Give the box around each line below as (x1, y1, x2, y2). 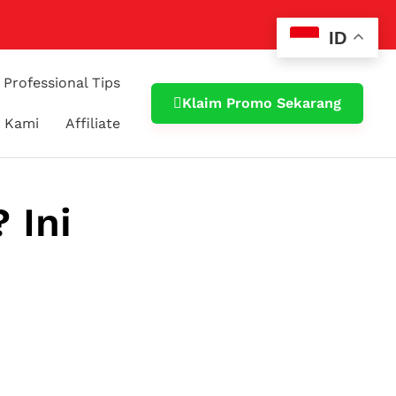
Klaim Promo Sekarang (182, 95, 342, 111)
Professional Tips (4, 74, 121, 91)
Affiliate (65, 115, 121, 132)
